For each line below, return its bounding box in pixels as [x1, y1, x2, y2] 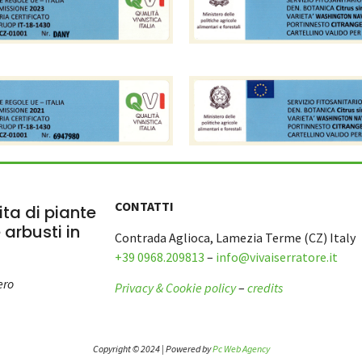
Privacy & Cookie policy [114, 280, 236, 297]
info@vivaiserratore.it [215, 248, 338, 265]
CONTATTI [114, 198, 174, 215]
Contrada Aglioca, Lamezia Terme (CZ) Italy [114, 229, 356, 246]
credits [246, 280, 283, 297]
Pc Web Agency [212, 342, 270, 355]
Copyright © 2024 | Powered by [92, 342, 213, 355]
